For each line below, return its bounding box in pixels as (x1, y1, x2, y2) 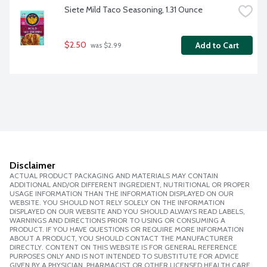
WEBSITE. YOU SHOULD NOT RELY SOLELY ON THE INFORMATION (10, 198, 225, 207)
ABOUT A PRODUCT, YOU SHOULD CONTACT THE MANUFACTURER (10, 234, 233, 243)
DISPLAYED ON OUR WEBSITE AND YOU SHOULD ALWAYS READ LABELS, (10, 207, 245, 216)
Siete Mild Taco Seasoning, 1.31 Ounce (64, 4, 203, 15)
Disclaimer (10, 160, 55, 172)
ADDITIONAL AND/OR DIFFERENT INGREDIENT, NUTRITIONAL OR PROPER (10, 180, 250, 190)
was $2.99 (89, 41, 122, 50)
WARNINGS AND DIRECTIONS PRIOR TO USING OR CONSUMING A (10, 216, 225, 225)
